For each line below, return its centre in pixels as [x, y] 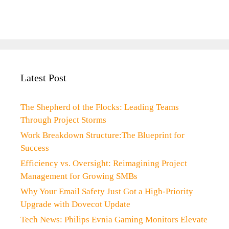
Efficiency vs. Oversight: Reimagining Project [104, 164]
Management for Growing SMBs [79, 176]
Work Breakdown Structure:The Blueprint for [102, 135]
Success [35, 148]
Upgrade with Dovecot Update [75, 204]
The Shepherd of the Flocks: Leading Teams [100, 107]
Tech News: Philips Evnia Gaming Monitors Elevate [114, 220]
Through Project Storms [63, 120]
